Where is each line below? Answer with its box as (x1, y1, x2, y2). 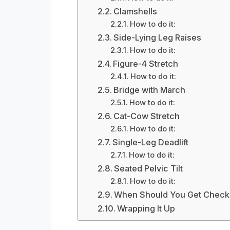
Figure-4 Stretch (112, 59, 178, 69)
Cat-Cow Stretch (113, 111, 180, 122)
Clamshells (113, 6, 157, 17)
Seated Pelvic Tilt (113, 163, 183, 174)
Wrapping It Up (117, 203, 175, 214)
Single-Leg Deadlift (112, 137, 188, 148)
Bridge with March (113, 85, 185, 95)
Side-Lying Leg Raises (113, 32, 201, 43)
